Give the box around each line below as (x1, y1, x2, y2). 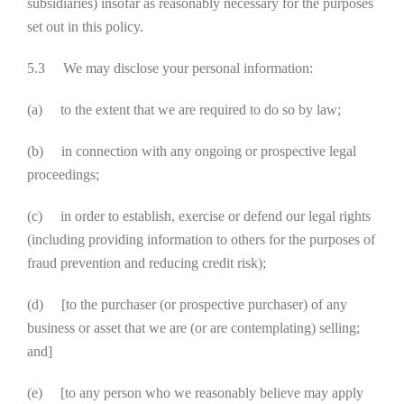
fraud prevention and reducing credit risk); (27, 255, 266, 271)
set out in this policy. (27, 19, 143, 34)
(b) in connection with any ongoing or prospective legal (27, 143, 356, 159)
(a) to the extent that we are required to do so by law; (27, 102, 341, 117)
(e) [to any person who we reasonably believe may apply (27, 385, 363, 400)
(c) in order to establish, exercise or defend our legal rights (27, 208, 371, 224)
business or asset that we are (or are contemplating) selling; (27, 320, 360, 335)
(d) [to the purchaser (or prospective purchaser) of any (27, 297, 347, 312)
